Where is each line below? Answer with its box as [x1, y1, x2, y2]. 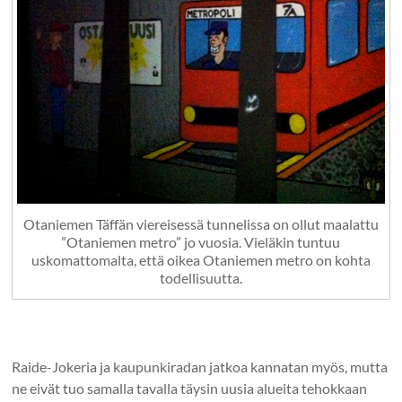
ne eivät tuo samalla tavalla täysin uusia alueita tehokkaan [12, 379, 368, 397]
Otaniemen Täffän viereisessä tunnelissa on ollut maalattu [22, 214, 379, 232]
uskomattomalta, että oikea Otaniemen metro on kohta [31, 250, 371, 268]
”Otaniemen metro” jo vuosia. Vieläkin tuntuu [61, 232, 341, 250]
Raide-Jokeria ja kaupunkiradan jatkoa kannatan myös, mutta [12, 357, 389, 375]
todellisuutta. [159, 268, 242, 286]
